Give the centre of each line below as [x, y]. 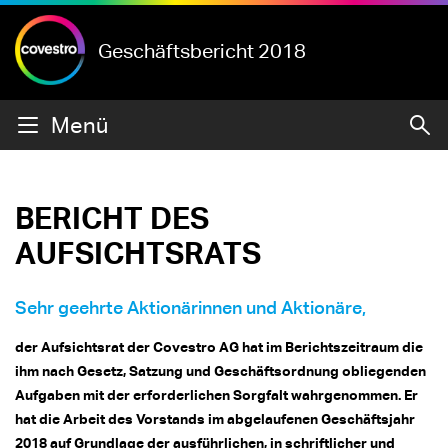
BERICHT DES [112, 217]
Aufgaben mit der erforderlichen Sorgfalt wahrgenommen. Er [216, 394]
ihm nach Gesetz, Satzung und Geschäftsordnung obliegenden [220, 370]
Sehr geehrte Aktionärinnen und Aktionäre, [190, 307]
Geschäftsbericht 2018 [202, 50]
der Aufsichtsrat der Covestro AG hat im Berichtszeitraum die [219, 346]
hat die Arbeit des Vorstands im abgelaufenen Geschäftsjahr [215, 418]
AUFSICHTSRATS [138, 252]
